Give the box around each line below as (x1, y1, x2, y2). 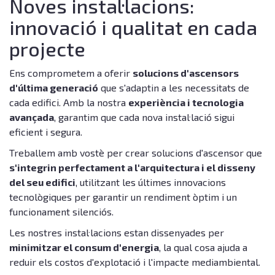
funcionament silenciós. (9, 206, 114, 217)
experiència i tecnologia (128, 96, 244, 108)
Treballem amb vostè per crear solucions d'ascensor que (9, 147, 262, 158)
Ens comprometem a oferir (9, 67, 133, 79)
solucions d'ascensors (133, 67, 239, 79)
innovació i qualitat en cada (9, 15, 257, 39)
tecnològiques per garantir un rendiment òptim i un (9, 191, 237, 203)
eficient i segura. (9, 126, 82, 137)
